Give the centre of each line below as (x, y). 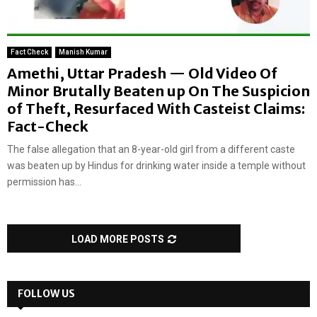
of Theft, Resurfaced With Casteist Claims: (156, 109)
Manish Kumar (83, 52)
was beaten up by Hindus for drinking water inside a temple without (156, 166)
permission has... (44, 182)
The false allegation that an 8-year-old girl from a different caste (151, 150)
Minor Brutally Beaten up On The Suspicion (158, 91)
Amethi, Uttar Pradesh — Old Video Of (142, 74)
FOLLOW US (46, 294)
